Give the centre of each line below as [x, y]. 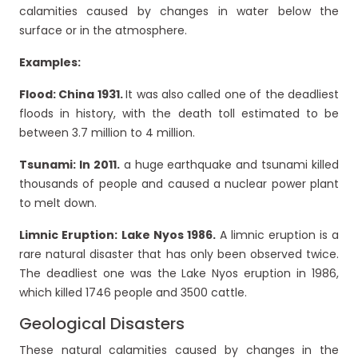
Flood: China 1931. [73, 95]
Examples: [50, 63]
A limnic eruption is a [279, 235]
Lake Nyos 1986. [171, 235]
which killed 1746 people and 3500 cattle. [133, 293]
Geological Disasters [102, 324]
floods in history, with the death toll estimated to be [179, 114]
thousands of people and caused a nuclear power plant [179, 184]
